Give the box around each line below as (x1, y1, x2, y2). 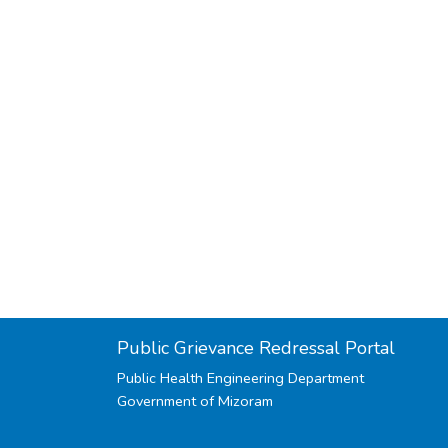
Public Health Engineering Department (117, 368, 364, 388)
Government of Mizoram (117, 391, 273, 411)
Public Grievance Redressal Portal (117, 336, 395, 360)
